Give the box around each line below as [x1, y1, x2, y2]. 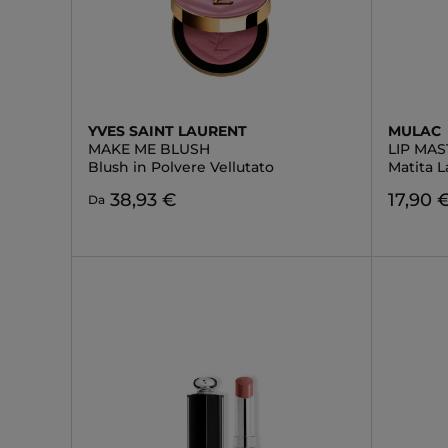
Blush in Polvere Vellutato [88, 158, 274, 176]
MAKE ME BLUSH [88, 140, 210, 158]
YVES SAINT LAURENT [88, 122, 247, 140]
